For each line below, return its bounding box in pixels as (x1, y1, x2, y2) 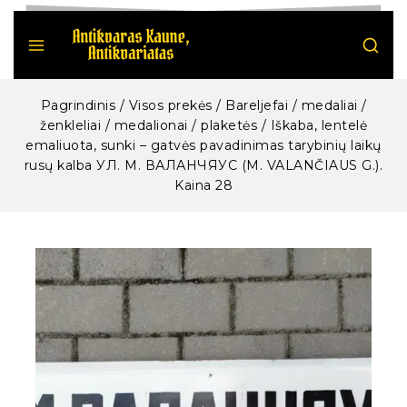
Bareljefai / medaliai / (225, 96, 367, 114)
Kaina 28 (174, 176, 233, 194)
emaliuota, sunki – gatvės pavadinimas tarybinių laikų (25, 136, 382, 154)
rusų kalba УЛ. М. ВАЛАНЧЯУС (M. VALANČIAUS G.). (24, 156, 383, 174)
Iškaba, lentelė (270, 116, 367, 134)
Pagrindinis (40, 96, 115, 114)
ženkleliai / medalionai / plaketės (40, 116, 257, 134)
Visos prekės (128, 96, 213, 114)
